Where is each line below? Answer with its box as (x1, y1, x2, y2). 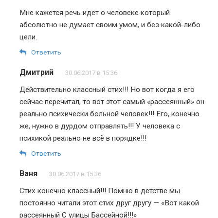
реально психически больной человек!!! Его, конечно (19, 109, 200, 118)
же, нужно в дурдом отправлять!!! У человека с (19, 122, 180, 130)
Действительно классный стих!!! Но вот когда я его (19, 85, 195, 94)
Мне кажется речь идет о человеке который (19, 8, 170, 17)
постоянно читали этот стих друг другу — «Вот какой (19, 199, 199, 207)
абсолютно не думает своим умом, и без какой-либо (19, 20, 200, 29)
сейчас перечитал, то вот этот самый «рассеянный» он (19, 97, 204, 106)
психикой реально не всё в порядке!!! (19, 134, 146, 143)
